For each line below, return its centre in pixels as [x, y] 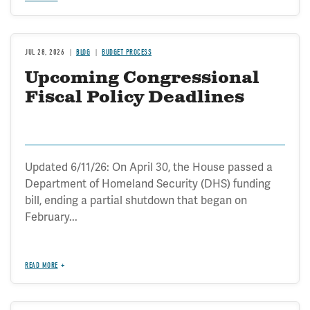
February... [51, 217]
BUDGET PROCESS [127, 52]
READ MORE [42, 265]
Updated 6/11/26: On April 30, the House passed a [149, 167]
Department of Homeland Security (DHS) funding [148, 184]
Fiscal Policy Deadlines [135, 97]
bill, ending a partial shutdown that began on [136, 200]
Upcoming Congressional [142, 78]
